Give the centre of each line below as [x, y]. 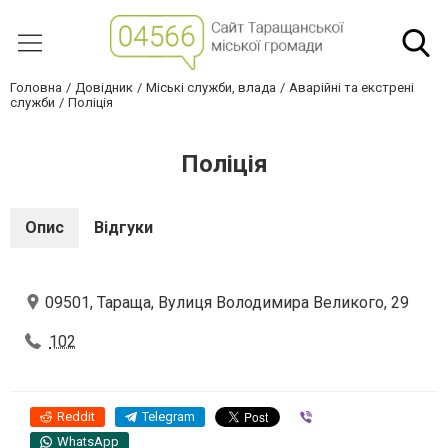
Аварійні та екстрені [351, 87]
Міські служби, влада [211, 87]
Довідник [104, 87]
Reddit [76, 416]
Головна [36, 87]
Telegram [168, 416]
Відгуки [123, 227]
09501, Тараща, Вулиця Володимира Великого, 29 [227, 302]
